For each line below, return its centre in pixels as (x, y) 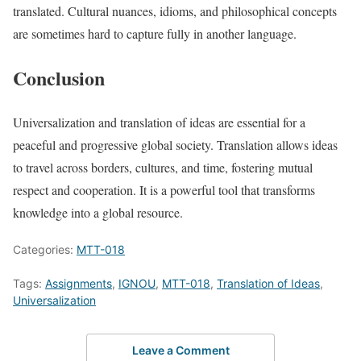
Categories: (45, 249)
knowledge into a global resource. (98, 212)
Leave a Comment (180, 351)
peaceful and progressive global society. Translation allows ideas (175, 144)
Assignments (79, 283)
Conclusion (59, 77)
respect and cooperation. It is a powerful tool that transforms (164, 189)
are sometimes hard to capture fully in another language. (155, 33)
